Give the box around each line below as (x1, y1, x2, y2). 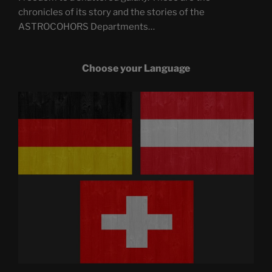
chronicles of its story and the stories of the (18, 6, 205, 18)
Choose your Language (82, 63, 190, 75)
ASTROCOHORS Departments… (18, 21, 155, 32)
